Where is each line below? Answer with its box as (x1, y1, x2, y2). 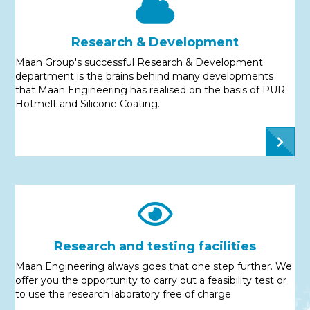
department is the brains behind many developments (15, 70, 274, 83)
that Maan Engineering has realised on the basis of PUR (15, 84, 286, 97)
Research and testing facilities (54, 238, 256, 254)
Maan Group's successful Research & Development (15, 56, 264, 69)
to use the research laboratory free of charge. (15, 287, 234, 300)
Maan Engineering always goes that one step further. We (15, 259, 293, 273)
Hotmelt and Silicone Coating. (15, 98, 161, 111)
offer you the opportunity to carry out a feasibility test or (15, 273, 287, 286)
